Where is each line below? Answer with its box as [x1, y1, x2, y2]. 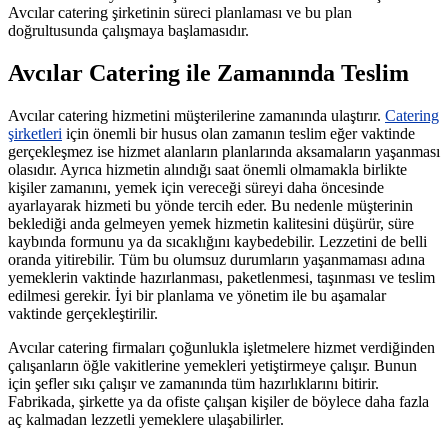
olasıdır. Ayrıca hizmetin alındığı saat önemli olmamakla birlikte [8, 161, 407, 178]
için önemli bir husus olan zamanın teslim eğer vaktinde [62, 125, 415, 142]
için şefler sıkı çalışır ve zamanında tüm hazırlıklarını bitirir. [8, 375, 379, 392]
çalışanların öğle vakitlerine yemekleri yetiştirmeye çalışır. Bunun [8, 357, 417, 374]
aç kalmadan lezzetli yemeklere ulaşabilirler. [8, 411, 284, 428]
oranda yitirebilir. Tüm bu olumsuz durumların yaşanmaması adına [8, 251, 425, 268]
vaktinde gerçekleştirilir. [8, 305, 158, 322]
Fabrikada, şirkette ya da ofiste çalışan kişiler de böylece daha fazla [8, 393, 429, 410]
